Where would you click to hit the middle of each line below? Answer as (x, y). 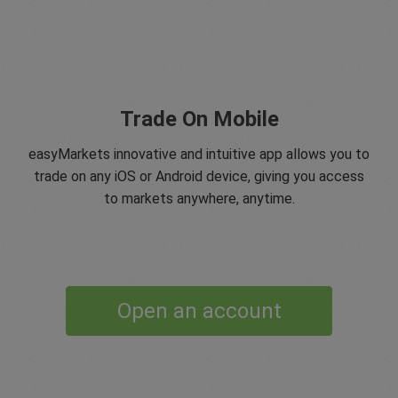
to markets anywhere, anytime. (199, 198)
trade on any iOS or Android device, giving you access (199, 176)
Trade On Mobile (199, 119)
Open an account (199, 310)
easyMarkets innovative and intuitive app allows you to (199, 154)
